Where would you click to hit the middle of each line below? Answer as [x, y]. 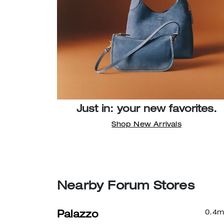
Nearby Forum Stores [126, 187]
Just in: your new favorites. [146, 110]
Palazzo [78, 215]
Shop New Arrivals [146, 125]
